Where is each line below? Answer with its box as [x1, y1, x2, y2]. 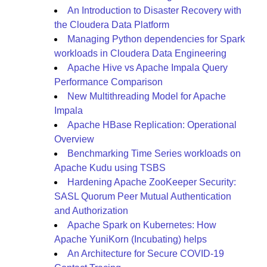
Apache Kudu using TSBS [54, 163, 166, 173]
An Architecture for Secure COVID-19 [67, 249, 224, 259]
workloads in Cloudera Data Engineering [54, 48, 226, 58]
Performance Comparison [54, 77, 163, 87]
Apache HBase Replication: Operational [67, 120, 237, 130]
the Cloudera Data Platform [54, 20, 169, 30]
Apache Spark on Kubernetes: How [67, 220, 216, 230]
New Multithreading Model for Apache [67, 91, 226, 101]
